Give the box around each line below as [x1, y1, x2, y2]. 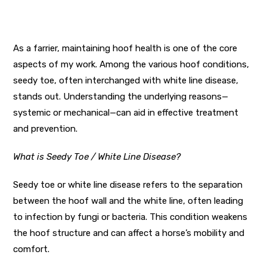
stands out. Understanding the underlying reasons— [13, 91, 229, 102]
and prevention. [13, 123, 78, 134]
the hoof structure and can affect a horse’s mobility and [13, 227, 245, 238]
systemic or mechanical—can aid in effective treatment [13, 107, 239, 118]
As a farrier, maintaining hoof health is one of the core [13, 42, 238, 54]
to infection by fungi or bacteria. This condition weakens [13, 211, 248, 222]
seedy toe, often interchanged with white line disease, [13, 74, 239, 86]
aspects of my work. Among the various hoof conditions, [13, 58, 250, 70]
